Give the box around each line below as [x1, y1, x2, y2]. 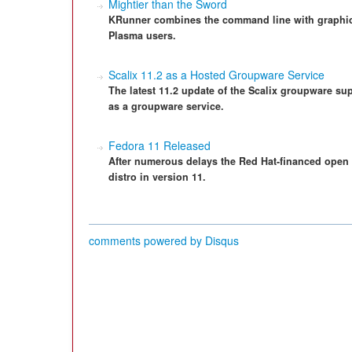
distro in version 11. [108, 170, 206, 184]
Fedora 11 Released [108, 137, 211, 153]
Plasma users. [108, 28, 176, 42]
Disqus [205, 233, 239, 248]
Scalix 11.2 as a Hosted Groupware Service [108, 67, 324, 82]
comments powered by [89, 233, 205, 248]
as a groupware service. [108, 99, 224, 113]
